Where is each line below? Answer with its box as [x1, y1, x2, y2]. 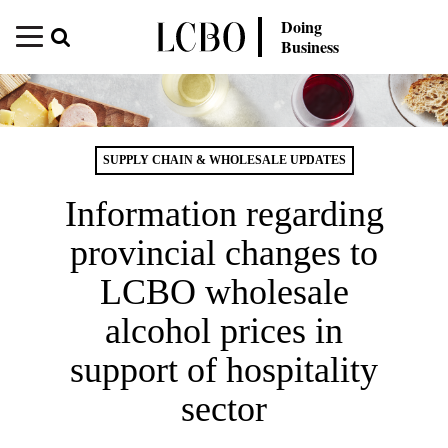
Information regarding [64, 193, 384, 234]
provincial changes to [70, 232, 378, 273]
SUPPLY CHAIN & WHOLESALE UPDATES [102, 152, 346, 167]
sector [181, 388, 267, 429]
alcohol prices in [105, 310, 343, 351]
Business [281, 35, 340, 58]
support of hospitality [70, 349, 378, 390]
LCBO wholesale [99, 271, 349, 312]
